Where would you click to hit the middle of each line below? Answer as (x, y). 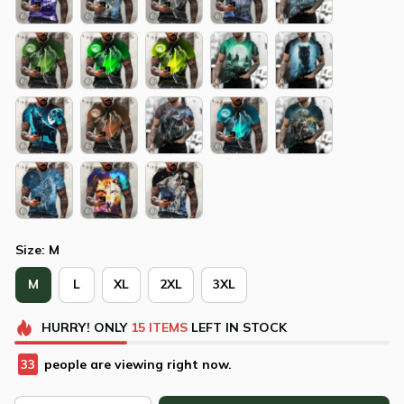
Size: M (37, 249)
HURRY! (65, 327)
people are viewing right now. (136, 365)
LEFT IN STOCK (237, 327)
